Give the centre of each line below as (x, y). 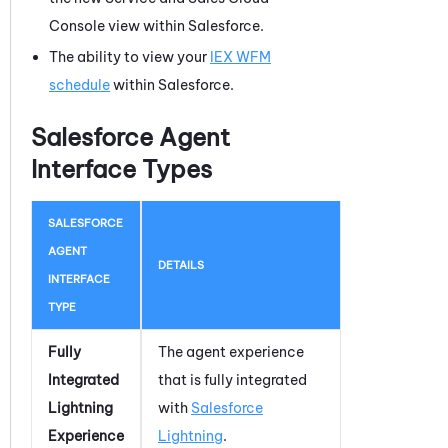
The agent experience (231, 351)
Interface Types (121, 168)
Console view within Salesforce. (156, 25)
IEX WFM (240, 56)
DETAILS (181, 264)
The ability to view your (129, 56)
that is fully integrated (232, 379)
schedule (79, 84)
